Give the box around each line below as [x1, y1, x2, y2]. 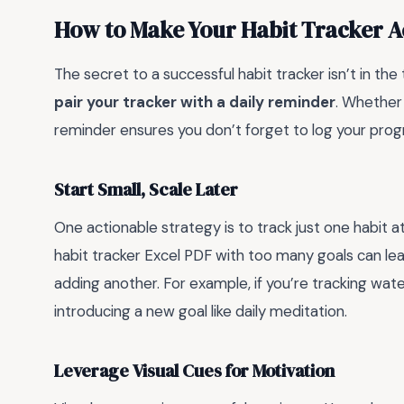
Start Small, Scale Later [54, 177, 238, 202]
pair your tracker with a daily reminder [54, 91, 335, 112]
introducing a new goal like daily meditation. [54, 300, 347, 321]
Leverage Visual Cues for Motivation [54, 358, 335, 383]
